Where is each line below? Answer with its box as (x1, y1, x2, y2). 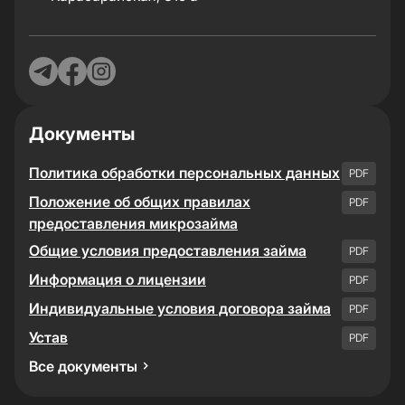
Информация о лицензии (29, 270, 206, 288)
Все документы (29, 357, 137, 375)
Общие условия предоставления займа (29, 241, 306, 259)
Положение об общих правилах (29, 193, 250, 211)
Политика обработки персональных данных (29, 164, 340, 182)
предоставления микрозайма (29, 214, 238, 232)
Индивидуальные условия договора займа (29, 299, 331, 317)
